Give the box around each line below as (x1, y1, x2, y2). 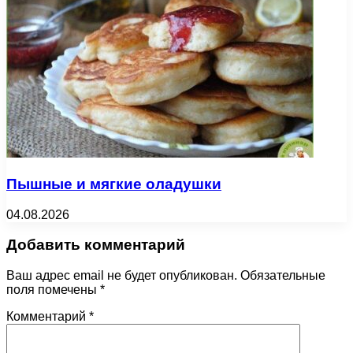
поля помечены (6, 283, 100, 297)
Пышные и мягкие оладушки (6, 176, 221, 193)
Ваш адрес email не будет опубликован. (6, 269, 237, 283)
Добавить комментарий (6, 236, 185, 254)
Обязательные (240, 269, 325, 283)
